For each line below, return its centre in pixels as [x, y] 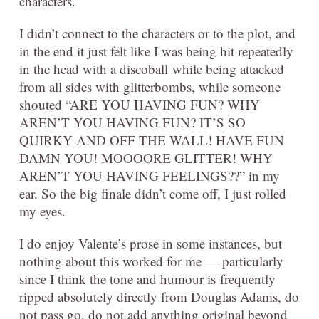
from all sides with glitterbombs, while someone [150, 86]
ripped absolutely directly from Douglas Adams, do [159, 296]
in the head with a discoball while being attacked [152, 68]
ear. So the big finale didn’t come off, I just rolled [153, 193]
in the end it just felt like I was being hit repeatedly [156, 51]
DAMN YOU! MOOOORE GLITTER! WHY [146, 157]
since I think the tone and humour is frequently [147, 278]
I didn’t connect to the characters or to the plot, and [157, 33]
